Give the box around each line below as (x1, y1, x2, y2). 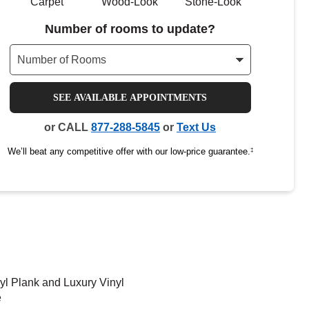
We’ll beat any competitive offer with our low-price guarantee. (7, 146, 250, 157)
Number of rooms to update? (45, 22, 215, 36)
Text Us (177, 121, 216, 133)
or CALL (44, 121, 91, 133)
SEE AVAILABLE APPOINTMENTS (53, 92, 207, 103)
